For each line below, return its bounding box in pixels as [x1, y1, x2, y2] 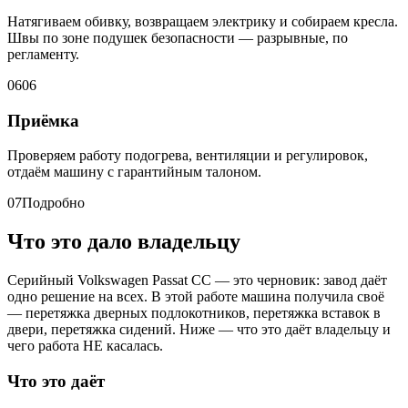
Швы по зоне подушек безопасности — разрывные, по [7, 29, 348, 46]
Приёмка [7, 110, 79, 130]
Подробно [22, 195, 85, 211]
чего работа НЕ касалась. [7, 338, 163, 354]
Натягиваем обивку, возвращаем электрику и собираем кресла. [7, 13, 398, 29]
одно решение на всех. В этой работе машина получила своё [7, 289, 384, 305]
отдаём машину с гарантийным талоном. [7, 164, 261, 180]
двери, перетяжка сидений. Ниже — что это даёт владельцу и [7, 321, 391, 338]
